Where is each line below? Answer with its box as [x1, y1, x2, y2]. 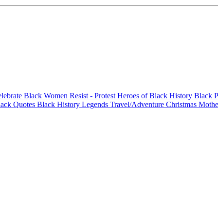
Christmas [166, 100, 199, 109]
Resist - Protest [70, 91, 117, 100]
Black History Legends [37, 100, 110, 109]
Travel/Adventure [110, 100, 166, 109]
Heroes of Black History [117, 91, 194, 100]
